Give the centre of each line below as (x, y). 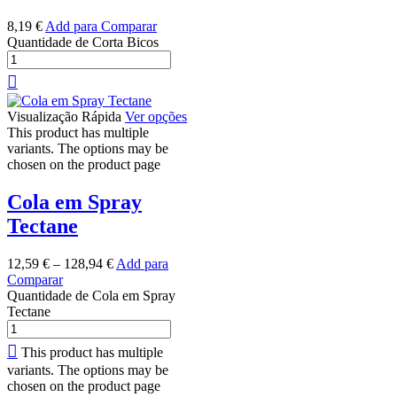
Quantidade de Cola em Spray (91, 295)
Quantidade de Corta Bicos (83, 42)
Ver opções (156, 116)
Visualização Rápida (64, 116)
